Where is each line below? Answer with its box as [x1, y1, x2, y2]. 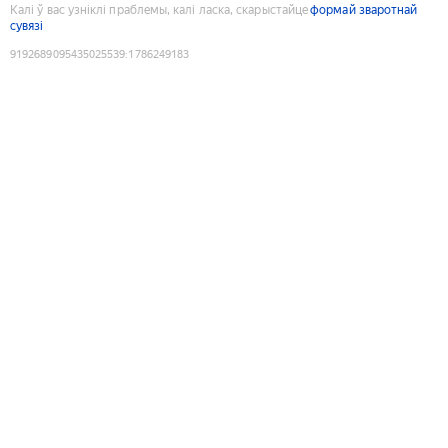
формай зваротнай [310, 2, 418, 17]
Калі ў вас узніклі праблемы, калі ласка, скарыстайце [10, 2, 309, 17]
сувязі [10, 18, 44, 33]
